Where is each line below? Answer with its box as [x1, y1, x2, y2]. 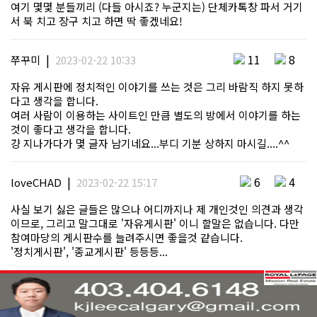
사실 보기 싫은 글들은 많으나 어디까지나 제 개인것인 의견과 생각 [11, 202, 304, 217]
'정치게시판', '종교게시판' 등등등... [11, 244, 168, 260]
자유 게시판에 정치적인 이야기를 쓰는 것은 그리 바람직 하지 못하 [11, 79, 304, 95]
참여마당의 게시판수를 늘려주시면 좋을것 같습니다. [11, 230, 243, 246]
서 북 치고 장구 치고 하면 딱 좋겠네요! [11, 13, 183, 29]
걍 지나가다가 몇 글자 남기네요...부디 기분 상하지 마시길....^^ [11, 136, 289, 151]
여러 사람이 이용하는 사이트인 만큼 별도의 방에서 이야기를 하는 [11, 108, 301, 123]
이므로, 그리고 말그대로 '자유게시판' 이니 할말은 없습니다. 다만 [11, 216, 299, 231]
